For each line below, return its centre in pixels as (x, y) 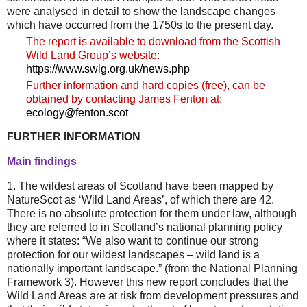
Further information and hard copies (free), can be (146, 85)
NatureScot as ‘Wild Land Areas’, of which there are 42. (140, 200)
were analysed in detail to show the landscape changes (141, 11)
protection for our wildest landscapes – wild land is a (133, 255)
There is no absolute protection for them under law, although (152, 214)
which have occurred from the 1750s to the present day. (140, 25)
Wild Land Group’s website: (93, 55)
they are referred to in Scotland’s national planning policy (145, 228)
